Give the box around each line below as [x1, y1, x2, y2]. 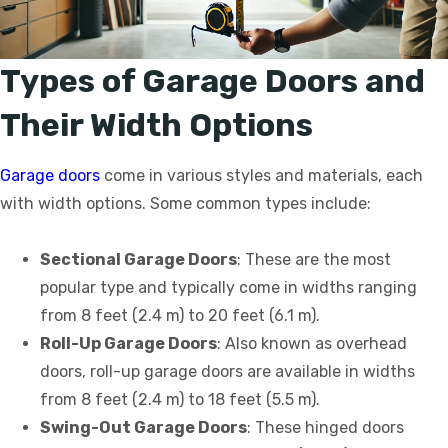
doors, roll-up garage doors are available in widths [40, 362, 415, 382]
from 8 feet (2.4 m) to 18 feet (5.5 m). [40, 390, 320, 410]
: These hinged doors [247, 418, 404, 438]
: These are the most [237, 250, 391, 270]
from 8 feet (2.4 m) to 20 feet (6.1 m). [40, 306, 320, 326]
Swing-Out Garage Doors [40, 418, 247, 438]
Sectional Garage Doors [40, 250, 237, 270]
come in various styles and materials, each [100, 165, 423, 185]
